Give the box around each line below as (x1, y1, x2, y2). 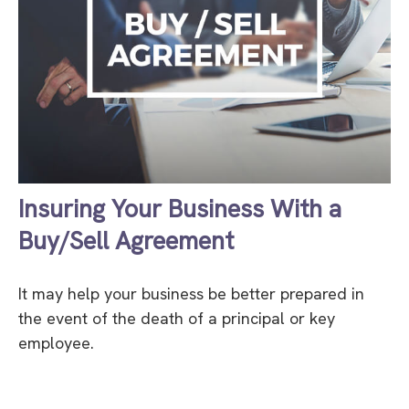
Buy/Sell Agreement (18, 224, 234, 257)
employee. (18, 331, 94, 353)
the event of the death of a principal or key (18, 307, 335, 329)
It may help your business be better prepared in (18, 282, 364, 304)
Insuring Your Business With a (18, 192, 341, 225)
